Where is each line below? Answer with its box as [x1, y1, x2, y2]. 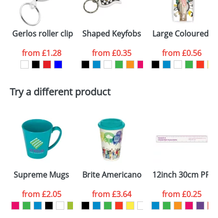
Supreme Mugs [14, 169, 69, 180]
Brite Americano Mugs [82, 169, 163, 180]
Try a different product [10, 85, 110, 98]
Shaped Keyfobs [82, 28, 141, 39]
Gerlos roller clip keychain [12, 28, 107, 39]
